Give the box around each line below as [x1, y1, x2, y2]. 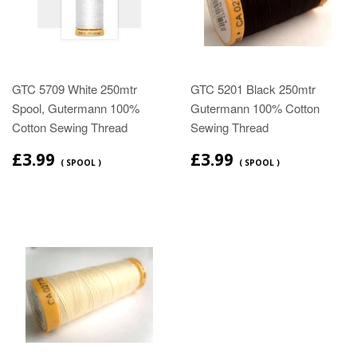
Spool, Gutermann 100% [12, 100, 139, 117]
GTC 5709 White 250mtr [12, 80, 137, 98]
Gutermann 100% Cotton [190, 100, 320, 117]
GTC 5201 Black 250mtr [190, 80, 316, 98]
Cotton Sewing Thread [12, 119, 127, 136]
